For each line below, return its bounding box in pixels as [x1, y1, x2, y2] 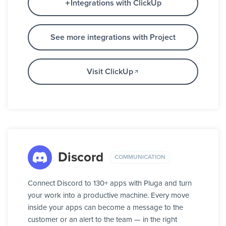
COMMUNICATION [115, 154, 165, 160]
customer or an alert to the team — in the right [28, 216, 177, 224]
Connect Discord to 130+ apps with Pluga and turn [28, 180, 192, 188]
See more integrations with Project [50, 33, 176, 42]
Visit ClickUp [87, 68, 133, 76]
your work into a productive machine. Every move [28, 192, 189, 200]
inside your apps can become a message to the [28, 204, 183, 212]
